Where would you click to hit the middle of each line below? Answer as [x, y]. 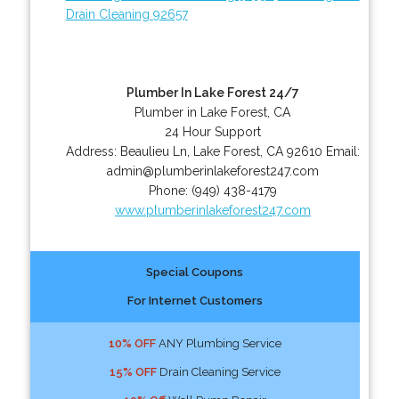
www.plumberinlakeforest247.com [212, 210]
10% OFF [132, 343]
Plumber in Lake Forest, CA [213, 112]
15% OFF [133, 371]
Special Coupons [195, 272]
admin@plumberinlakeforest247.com [212, 171]
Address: [93, 151]
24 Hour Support [212, 131]
